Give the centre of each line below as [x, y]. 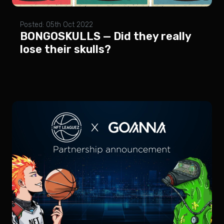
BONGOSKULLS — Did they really [105, 36]
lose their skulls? [65, 49]
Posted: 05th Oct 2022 [56, 25]
